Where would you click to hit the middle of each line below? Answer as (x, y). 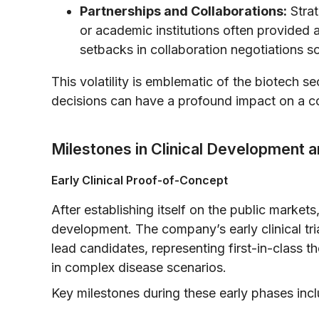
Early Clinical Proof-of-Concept (140, 180)
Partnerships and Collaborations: (183, 11)
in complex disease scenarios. (139, 267)
